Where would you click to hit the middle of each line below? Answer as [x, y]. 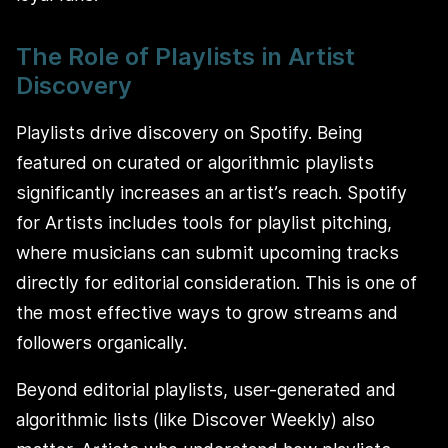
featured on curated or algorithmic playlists [195, 162]
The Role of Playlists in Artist [185, 57]
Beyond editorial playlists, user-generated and [206, 390]
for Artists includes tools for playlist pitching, [204, 222]
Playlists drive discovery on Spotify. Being [189, 132]
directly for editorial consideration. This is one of [216, 282]
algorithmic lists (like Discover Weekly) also [195, 420]
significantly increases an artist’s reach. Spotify [211, 192]
